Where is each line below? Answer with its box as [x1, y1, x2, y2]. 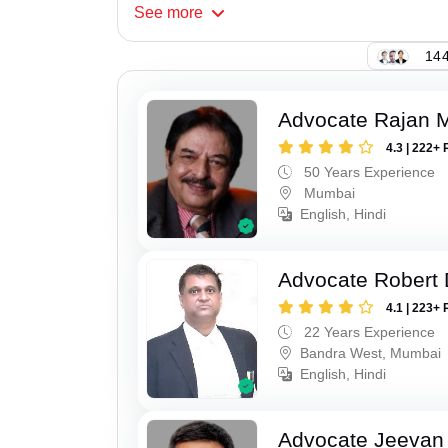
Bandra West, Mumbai [300, 344, 442, 361]
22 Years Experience [300, 323, 436, 340]
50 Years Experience [300, 164, 436, 181]
